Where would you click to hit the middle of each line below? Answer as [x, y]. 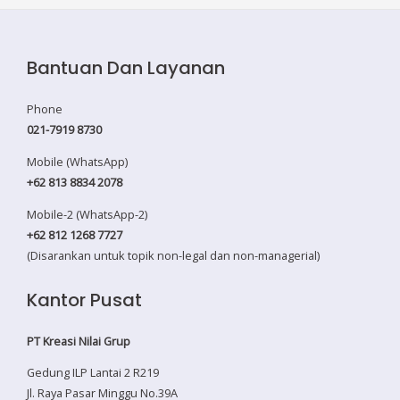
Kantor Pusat [84, 300]
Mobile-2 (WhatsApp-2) [87, 214]
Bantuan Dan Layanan [126, 68]
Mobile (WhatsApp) [77, 162]
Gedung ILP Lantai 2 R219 [93, 373]
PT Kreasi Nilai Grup [79, 341]
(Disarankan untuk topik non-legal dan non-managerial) [173, 255]
